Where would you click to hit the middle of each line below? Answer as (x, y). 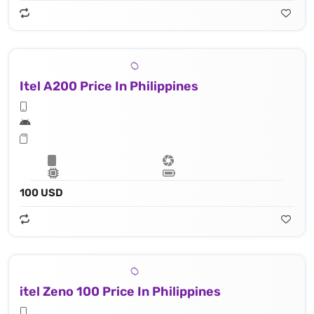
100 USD (41, 192)
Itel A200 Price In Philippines (109, 86)
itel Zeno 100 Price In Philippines (120, 292)
